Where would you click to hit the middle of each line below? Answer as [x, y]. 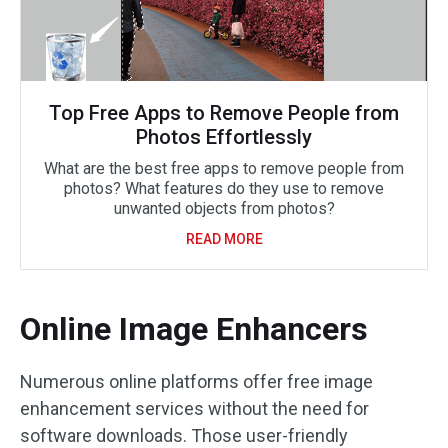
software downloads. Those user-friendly [184, 435]
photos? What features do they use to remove [224, 188]
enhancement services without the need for [194, 408]
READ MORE [224, 239]
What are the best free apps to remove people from [224, 168]
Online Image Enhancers [194, 329]
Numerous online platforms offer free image [196, 381]
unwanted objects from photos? [224, 208]
